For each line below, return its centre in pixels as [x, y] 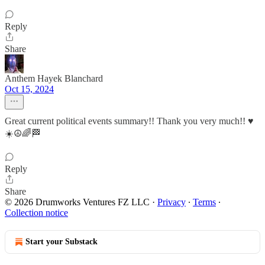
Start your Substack [62, 242]
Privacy [172, 202]
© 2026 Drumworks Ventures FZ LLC [77, 202]
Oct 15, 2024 [29, 89]
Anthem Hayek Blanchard [54, 78]
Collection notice [36, 213]
